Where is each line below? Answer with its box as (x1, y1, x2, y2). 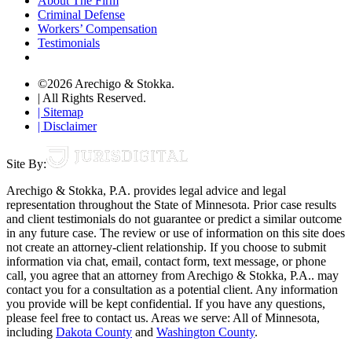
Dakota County (56, 324, 132, 339)
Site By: (6, 156, 46, 170)
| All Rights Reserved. (38, 90, 146, 104)
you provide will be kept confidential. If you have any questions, (6, 296, 325, 310)
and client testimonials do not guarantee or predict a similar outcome (6, 211, 342, 225)
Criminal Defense (38, 7, 125, 21)
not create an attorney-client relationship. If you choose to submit (6, 240, 326, 254)
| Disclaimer (38, 119, 97, 133)
